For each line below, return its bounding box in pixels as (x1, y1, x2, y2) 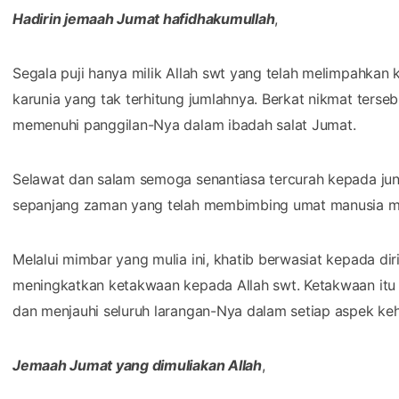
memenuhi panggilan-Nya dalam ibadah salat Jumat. (12, 115, 356, 134)
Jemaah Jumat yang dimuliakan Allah (12, 355, 262, 374)
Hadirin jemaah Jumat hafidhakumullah (12, 9, 275, 28)
